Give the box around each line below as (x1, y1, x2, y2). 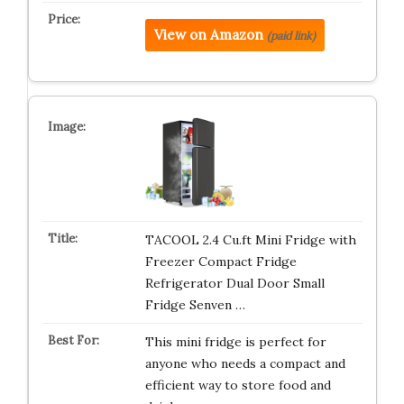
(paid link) (266, 29, 316, 42)
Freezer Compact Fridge (144, 253, 297, 270)
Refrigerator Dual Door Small (144, 275, 325, 291)
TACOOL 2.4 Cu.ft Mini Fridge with (144, 232, 356, 248)
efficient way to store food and (144, 377, 331, 393)
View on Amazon (153, 26, 263, 43)
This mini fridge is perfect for (144, 334, 326, 350)
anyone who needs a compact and (144, 355, 345, 372)
